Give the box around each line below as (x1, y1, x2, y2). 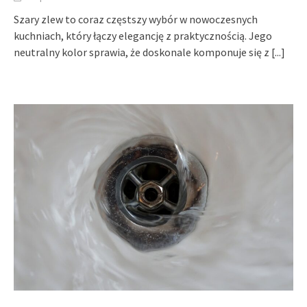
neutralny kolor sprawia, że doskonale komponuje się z (14, 45, 271, 59)
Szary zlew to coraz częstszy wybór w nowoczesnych (14, 12, 258, 26)
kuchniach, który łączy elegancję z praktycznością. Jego (14, 28, 272, 42)
